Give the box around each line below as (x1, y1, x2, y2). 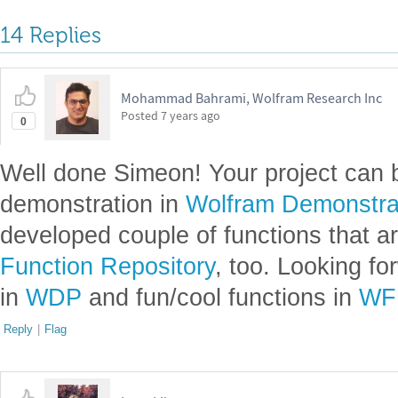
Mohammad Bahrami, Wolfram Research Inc (121, 89, 382, 107)
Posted (121, 107, 161, 123)
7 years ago (161, 107, 220, 123)
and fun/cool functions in (82, 283, 359, 311)
